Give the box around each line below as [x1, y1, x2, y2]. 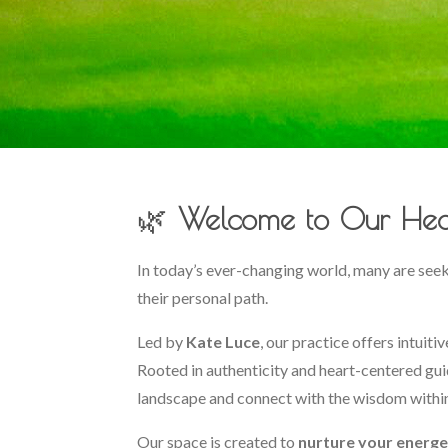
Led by [137, 332, 186, 351]
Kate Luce [186, 332, 260, 351]
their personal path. [137, 288, 271, 307]
